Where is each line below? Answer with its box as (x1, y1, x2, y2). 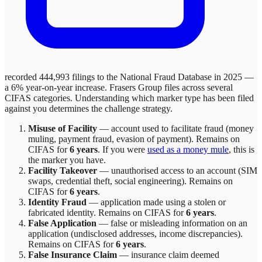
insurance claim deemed (131, 249, 219, 260)
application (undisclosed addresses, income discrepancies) (28, 228, 240, 239)
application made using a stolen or (101, 196, 226, 207)
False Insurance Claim (28, 249, 117, 260)
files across (162, 82, 207, 92)
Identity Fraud (28, 196, 87, 207)
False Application (28, 218, 96, 228)
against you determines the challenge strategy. (5, 103, 173, 113)
